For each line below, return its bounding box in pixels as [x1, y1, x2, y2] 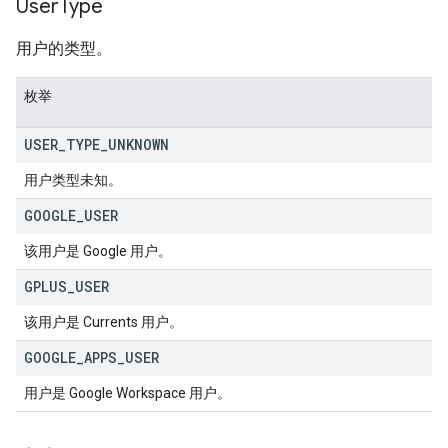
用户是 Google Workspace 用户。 [24, 385, 231, 401]
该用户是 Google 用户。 [24, 243, 172, 259]
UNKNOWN [108, 135, 169, 154]
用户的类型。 [16, 39, 112, 58]
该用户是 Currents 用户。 [24, 314, 183, 330]
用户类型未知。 [24, 172, 122, 188]
